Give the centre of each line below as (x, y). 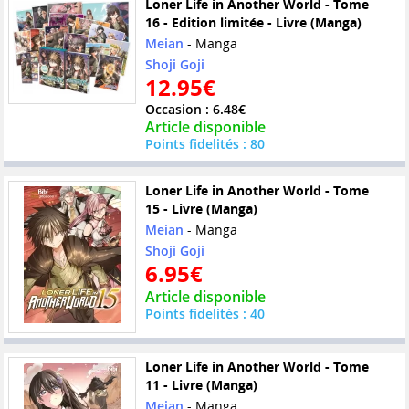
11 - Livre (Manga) (201, 385)
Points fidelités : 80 (204, 143)
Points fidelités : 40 (204, 313)
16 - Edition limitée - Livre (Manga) (253, 22)
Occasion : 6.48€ (195, 109)
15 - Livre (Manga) (201, 208)
